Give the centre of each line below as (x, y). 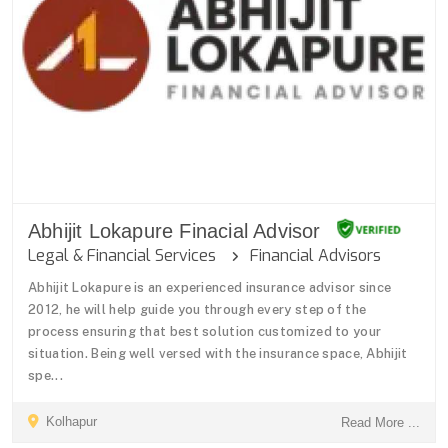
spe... (45, 375)
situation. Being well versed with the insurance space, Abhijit (218, 353)
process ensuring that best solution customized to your (205, 331)
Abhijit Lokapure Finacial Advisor (174, 230)
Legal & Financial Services (130, 255)
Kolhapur (69, 421)
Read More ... (380, 422)
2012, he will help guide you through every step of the (197, 309)
